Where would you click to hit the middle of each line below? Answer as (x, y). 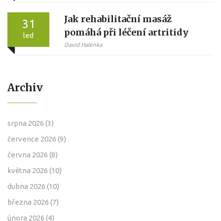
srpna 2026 (26, 123)
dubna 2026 (27, 186)
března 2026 (29, 202)
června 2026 (28, 154)
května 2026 (28, 170)
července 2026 (33, 139)
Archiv (25, 87)
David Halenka (83, 44)
